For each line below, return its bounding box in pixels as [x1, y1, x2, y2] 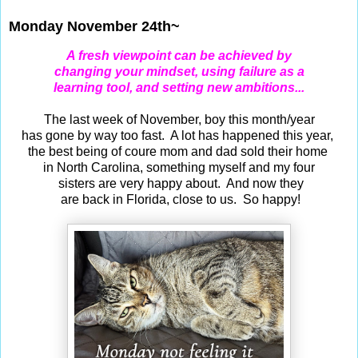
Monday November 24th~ [9, 18, 180, 34]
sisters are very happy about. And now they [54, 177, 304, 191]
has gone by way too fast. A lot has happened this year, [22, 129, 336, 143]
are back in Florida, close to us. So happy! [58, 193, 300, 207]
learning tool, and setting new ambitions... [54, 81, 304, 95]
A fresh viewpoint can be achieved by [66, 49, 292, 63]
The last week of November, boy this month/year [40, 113, 318, 127]
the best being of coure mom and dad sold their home [27, 145, 331, 159]
